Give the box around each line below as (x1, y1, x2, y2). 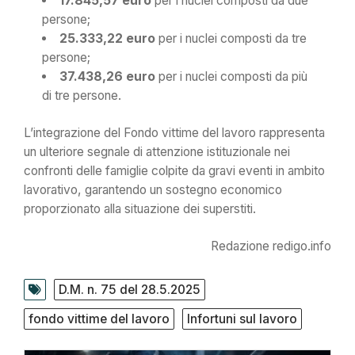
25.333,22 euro (59, 30, 155, 46)
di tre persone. (42, 87, 122, 103)
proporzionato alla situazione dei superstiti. (24, 201, 256, 217)
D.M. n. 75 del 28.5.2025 (59, 281, 200, 297)
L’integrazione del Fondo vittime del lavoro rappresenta (24, 125, 325, 141)
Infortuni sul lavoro (187, 311, 297, 326)
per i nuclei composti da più (155, 68, 307, 84)
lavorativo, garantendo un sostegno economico (24, 182, 282, 198)
